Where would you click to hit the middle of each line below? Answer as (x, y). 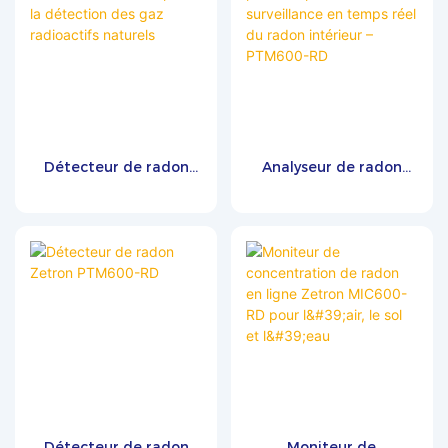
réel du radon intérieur (332, 230)
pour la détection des (116, 209)
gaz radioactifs (116, 230)
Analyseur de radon (331, 167)
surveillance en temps (332, 209)
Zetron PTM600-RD (116, 188)
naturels (116, 251)
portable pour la (331, 188)
